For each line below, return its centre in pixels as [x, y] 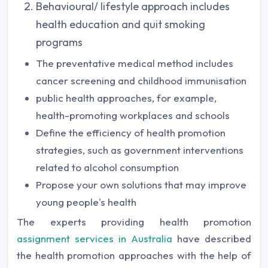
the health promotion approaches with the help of [134, 255]
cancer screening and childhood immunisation [141, 80]
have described [212, 238]
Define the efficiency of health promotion [131, 133]
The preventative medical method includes [135, 63]
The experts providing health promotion [134, 222]
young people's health [86, 202]
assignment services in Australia [95, 238]
